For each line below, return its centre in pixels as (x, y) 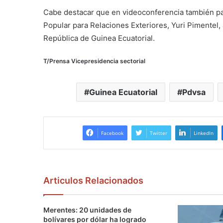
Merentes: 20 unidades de (87, 210)
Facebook (112, 133)
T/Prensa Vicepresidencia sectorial (94, 61)
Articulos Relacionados (93, 181)
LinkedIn (203, 133)
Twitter (158, 133)
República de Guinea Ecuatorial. (99, 38)
